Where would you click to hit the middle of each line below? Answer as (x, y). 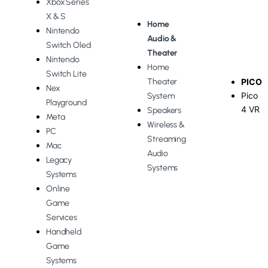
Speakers (165, 110)
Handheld (64, 232)
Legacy (59, 160)
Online (58, 189)
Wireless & (166, 124)
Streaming (167, 139)
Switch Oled (68, 45)
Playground (66, 103)
